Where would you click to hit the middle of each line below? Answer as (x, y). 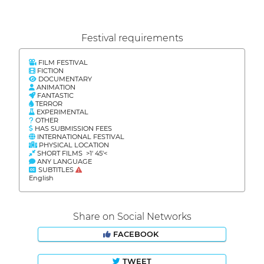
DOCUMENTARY (64, 79)
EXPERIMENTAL (62, 112)
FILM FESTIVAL (62, 63)
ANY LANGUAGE (64, 162)
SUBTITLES (56, 170)
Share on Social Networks (132, 217)
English (41, 178)
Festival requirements (132, 38)
